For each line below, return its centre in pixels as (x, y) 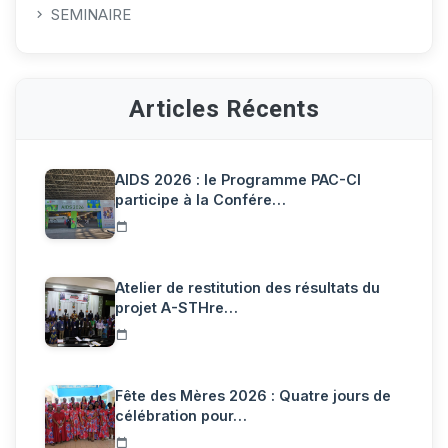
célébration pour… (181, 415)
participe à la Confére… (200, 199)
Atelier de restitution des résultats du (247, 287)
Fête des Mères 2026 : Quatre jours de (253, 395)
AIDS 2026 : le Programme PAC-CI (238, 179)
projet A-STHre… (176, 307)
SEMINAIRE (91, 14)
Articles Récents (224, 108)
